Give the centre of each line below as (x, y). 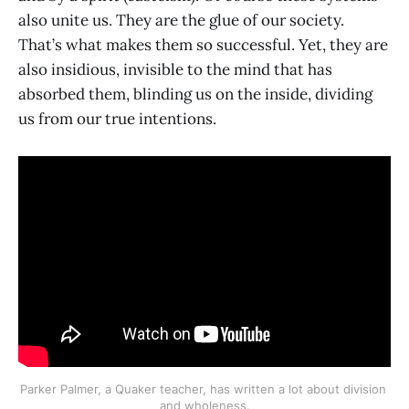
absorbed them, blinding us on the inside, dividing (195, 94)
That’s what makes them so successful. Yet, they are (203, 44)
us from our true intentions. (117, 118)
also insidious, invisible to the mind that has (175, 69)
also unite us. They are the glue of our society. (181, 20)
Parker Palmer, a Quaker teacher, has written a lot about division (203, 389)
